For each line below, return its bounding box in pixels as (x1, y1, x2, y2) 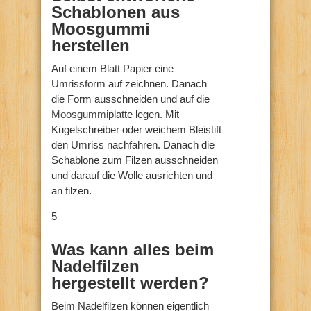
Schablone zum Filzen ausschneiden (51, 153, 218, 166)
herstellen (51, 35, 130, 55)
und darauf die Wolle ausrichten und (51, 169, 212, 181)
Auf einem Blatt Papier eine (51, 62, 174, 74)
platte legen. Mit (108, 108, 179, 120)
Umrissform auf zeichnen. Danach (51, 77, 207, 90)
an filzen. (51, 184, 92, 196)
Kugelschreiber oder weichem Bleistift (51, 123, 221, 135)
